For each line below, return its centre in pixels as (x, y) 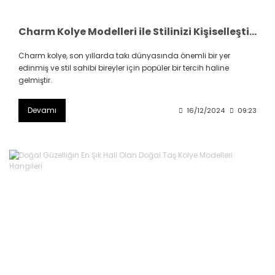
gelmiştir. (35, 80)
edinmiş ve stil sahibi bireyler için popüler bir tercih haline (124, 68)
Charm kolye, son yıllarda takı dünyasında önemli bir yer (124, 56)
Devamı (42, 110)
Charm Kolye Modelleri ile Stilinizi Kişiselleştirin (253, 32)
